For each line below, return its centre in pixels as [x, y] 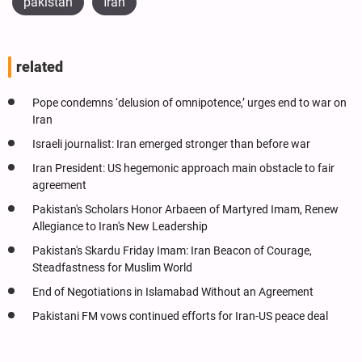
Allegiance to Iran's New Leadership [120, 226]
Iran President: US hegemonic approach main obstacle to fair [183, 168]
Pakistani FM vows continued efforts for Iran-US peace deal [180, 316]
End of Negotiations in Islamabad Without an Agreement [173, 292]
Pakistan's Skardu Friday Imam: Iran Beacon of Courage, [172, 250]
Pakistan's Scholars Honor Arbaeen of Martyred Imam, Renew [185, 209]
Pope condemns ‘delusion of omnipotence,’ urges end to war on [189, 103]
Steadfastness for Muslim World [112, 267]
